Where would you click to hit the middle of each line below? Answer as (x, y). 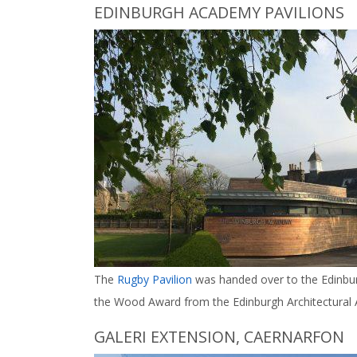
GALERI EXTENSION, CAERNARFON (219, 337)
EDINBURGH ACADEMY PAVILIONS (219, 12)
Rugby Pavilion (155, 279)
